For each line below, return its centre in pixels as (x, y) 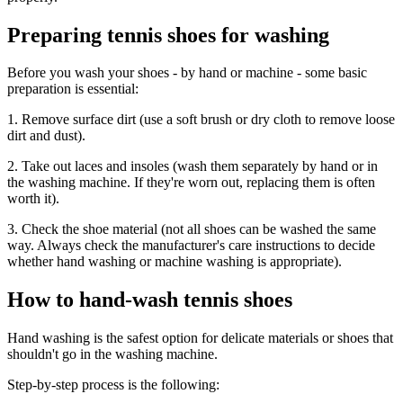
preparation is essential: (73, 89)
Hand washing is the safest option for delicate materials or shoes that (200, 338)
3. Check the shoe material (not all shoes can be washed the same (192, 229)
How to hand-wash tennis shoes (150, 300)
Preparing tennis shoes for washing (168, 35)
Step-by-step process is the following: (113, 385)
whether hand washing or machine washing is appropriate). (175, 262)
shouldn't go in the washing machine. (112, 354)
